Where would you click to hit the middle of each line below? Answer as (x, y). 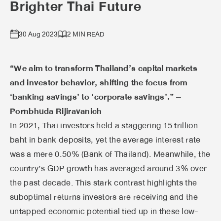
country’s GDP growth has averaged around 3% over (109, 168)
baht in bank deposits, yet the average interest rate (105, 140)
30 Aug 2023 (38, 34)
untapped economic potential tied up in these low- (104, 211)
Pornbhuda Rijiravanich (56, 111)
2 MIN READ (86, 34)
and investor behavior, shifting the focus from (99, 82)
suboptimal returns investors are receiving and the (104, 197)
